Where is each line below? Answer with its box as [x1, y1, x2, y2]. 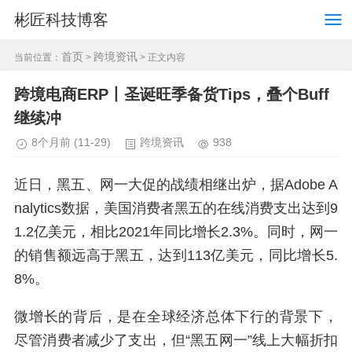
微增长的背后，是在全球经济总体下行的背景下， [14, 309, 338, 324]
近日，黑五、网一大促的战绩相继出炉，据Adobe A [14, 177, 338, 192]
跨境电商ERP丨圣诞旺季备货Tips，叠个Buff [14, 86, 329, 103]
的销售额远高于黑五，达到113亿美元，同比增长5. [14, 247, 338, 263]
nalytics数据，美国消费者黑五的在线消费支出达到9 [14, 200, 338, 216]
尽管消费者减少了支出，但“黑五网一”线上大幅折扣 [14, 332, 338, 348]
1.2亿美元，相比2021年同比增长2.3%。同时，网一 [14, 224, 338, 240]
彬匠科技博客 [14, 11, 108, 28]
